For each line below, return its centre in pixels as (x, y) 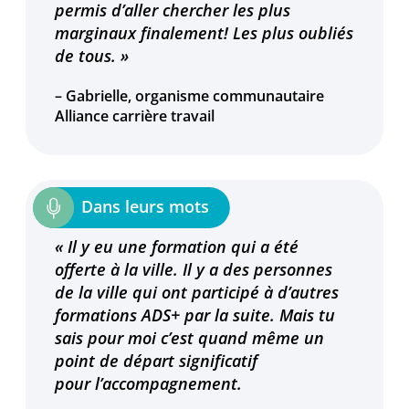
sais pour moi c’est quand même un (190, 338)
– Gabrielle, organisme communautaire (190, 96)
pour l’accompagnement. (149, 384)
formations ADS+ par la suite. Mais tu (195, 315)
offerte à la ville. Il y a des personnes (194, 270)
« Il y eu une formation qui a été (177, 247)
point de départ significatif (157, 361)
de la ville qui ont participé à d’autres (197, 293)
